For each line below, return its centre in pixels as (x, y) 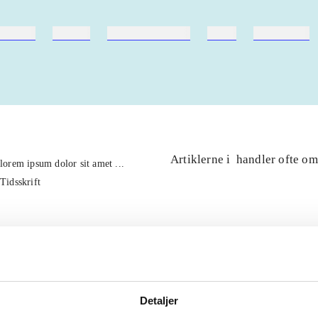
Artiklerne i (202, 159)
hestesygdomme (149, 33)
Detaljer (159, 300)
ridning (72, 33)
